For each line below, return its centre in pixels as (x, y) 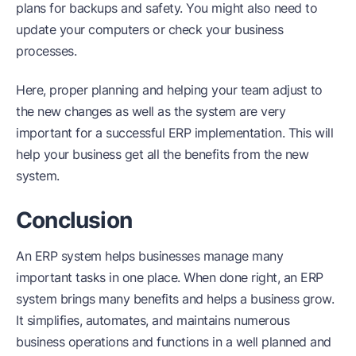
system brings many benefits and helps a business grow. (175, 299)
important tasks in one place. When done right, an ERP (170, 278)
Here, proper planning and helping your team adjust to (169, 90)
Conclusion (74, 221)
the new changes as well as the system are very (151, 112)
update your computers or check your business (149, 30)
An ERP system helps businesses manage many (149, 256)
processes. (46, 51)
